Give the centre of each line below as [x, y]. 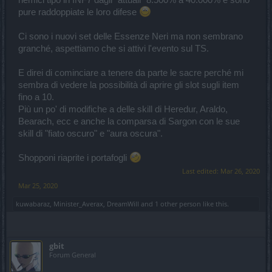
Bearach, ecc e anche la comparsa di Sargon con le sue [129, 122]
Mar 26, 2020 [240, 171]
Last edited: [201, 171]
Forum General [73, 255]
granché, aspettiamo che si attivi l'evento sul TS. [114, 49]
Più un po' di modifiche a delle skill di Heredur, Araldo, [123, 110]
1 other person [178, 204]
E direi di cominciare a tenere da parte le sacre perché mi [131, 73]
